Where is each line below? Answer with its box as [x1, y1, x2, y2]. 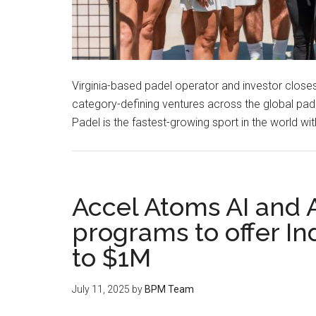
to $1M [72, 242, 151, 272]
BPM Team [145, 283, 194, 295]
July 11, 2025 [72, 283, 130, 295]
